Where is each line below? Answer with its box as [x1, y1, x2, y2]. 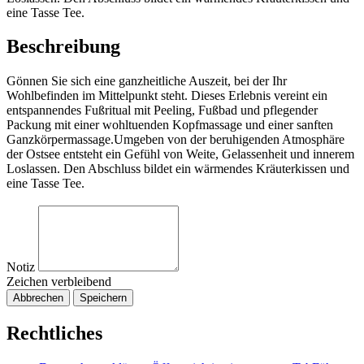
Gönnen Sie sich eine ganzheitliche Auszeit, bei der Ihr [6, 74, 287, 89]
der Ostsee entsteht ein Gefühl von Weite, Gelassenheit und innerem [6, 147, 354, 162]
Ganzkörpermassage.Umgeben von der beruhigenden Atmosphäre [6, 132, 344, 147]
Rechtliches [6, 323, 102, 344]
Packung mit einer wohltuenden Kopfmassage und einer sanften [6, 118, 333, 132]
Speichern [80, 292, 127, 305]
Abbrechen [13, 292, 63, 305]
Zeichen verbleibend [6, 275, 111, 289]
